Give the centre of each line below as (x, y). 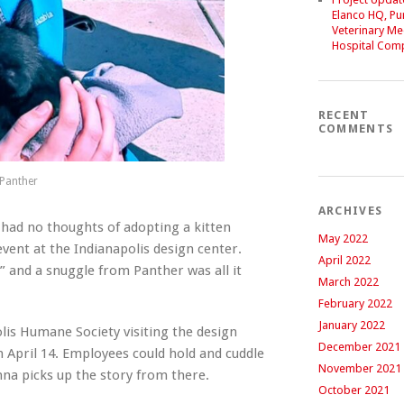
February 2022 (355, 303)
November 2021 (359, 368)
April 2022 (344, 260)
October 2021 (353, 390)
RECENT (344, 115)
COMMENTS (356, 129)
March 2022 (348, 282)
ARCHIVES (350, 211)
